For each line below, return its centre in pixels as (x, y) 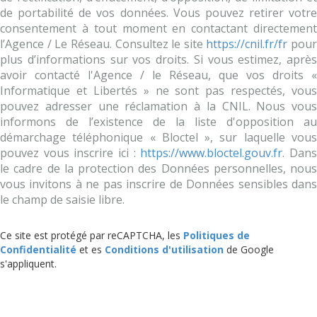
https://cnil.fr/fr (247, 44)
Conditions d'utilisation (164, 250)
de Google (249, 250)
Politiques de (217, 236)
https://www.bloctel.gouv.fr (212, 153)
